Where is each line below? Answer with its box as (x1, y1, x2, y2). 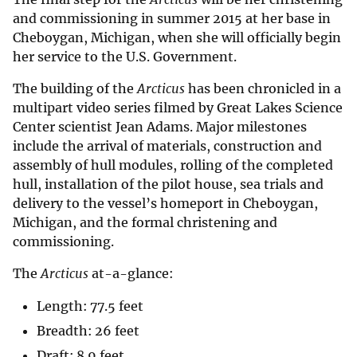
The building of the (13, 80, 137, 97)
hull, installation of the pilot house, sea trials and (13, 176, 324, 193)
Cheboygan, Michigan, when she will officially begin (13, 29, 341, 46)
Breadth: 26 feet (37, 323, 139, 339)
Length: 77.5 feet (37, 298, 143, 315)
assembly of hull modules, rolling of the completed (13, 157, 333, 174)
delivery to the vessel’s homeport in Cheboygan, (13, 195, 318, 212)
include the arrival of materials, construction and (13, 138, 322, 155)
